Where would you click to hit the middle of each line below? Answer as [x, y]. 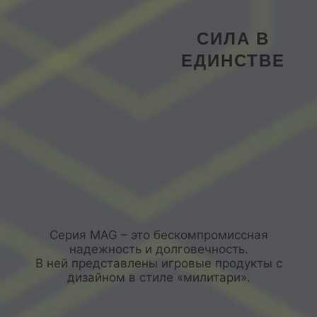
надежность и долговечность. [158, 249]
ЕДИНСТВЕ [234, 61]
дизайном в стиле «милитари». [158, 277]
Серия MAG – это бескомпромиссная [158, 235]
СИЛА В [234, 39]
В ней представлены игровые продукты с [158, 263]
